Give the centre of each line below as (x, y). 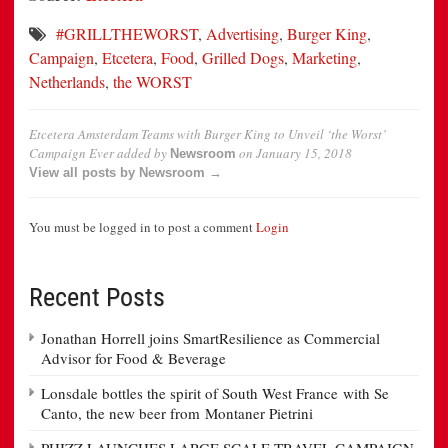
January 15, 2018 (304, 153)
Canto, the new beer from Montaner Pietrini (177, 413)
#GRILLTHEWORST (127, 34)
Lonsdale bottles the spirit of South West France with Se (215, 393)
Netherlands (67, 82)
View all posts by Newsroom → (125, 173)
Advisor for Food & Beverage (133, 358)
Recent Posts (97, 297)
